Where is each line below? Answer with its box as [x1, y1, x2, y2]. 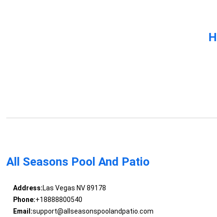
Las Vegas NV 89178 [42, 184, 106, 192]
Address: [13, 184, 43, 192]
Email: [13, 207, 32, 216]
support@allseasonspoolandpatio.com [32, 207, 154, 216]
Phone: [13, 196, 35, 204]
